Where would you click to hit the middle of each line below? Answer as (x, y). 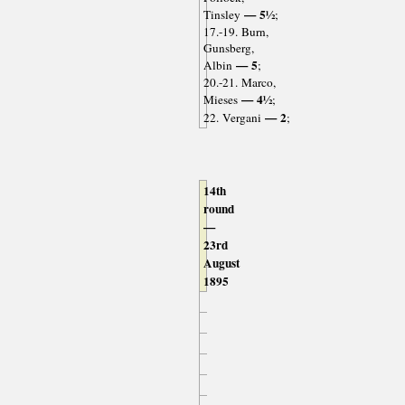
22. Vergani (232, 117)
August (221, 263)
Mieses (220, 99)
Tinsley (221, 14)
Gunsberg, (228, 47)
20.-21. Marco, (239, 82)
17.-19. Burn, (235, 31)
